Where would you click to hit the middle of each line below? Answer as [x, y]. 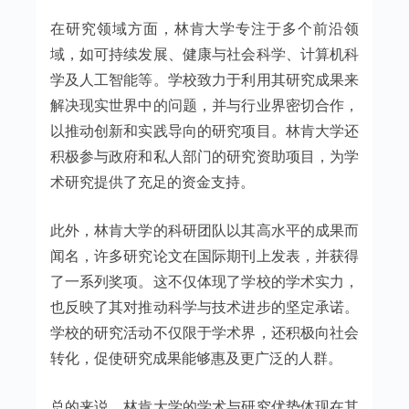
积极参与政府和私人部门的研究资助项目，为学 [204, 156]
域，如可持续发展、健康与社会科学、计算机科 [204, 53]
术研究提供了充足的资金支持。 [152, 181]
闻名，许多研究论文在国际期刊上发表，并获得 [204, 255]
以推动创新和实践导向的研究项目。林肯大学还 [204, 130]
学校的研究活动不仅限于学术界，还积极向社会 [204, 332]
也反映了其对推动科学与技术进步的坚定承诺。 [204, 306]
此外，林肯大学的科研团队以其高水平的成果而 [204, 230]
